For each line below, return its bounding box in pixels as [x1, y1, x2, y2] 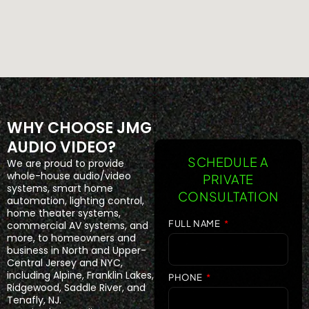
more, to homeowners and [7, 231, 136, 246]
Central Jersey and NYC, [7, 256, 123, 270]
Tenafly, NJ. [7, 293, 61, 308]
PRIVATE [202, 171, 255, 188]
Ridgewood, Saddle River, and [7, 281, 146, 295]
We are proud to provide [7, 157, 124, 171]
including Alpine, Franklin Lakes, [7, 268, 154, 283]
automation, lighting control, [7, 194, 144, 208]
